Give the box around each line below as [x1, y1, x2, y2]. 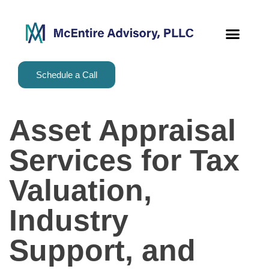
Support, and [9, 234, 196, 268]
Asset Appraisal [9, 113, 236, 148]
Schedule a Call [36, 70, 97, 80]
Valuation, [9, 174, 152, 208]
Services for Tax [9, 144, 240, 178]
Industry [9, 204, 128, 238]
